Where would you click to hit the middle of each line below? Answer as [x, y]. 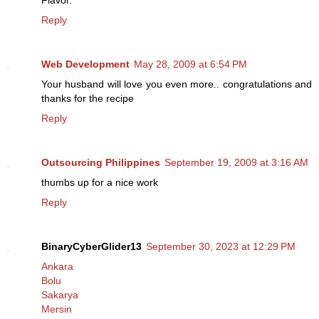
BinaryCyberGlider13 [91, 247]
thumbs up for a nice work [100, 183]
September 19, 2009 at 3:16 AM [236, 163]
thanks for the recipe [88, 99]
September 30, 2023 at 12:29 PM [221, 247]
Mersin [57, 309]
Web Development [85, 64]
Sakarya [60, 295]
